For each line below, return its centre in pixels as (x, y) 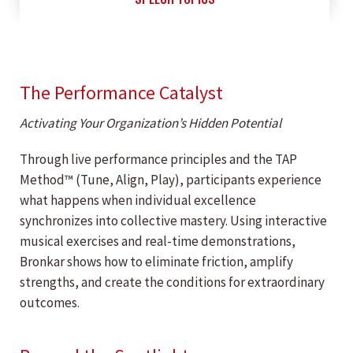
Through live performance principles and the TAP (158, 160)
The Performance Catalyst (121, 93)
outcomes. (50, 303)
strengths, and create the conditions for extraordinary (172, 282)
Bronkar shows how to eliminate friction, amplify (156, 262)
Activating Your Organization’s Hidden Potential (150, 123)
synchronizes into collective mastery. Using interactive (173, 221)
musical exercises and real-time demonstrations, (158, 242)
